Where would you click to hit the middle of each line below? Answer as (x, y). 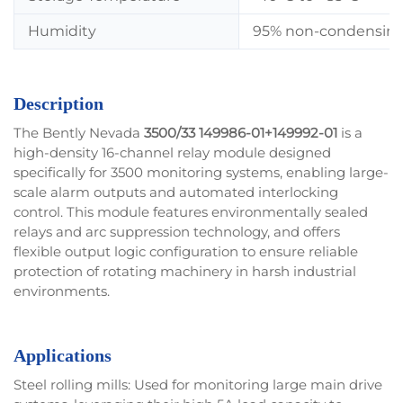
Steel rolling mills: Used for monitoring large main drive (198, 385)
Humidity (62, 31)
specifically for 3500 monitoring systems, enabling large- (201, 173)
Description (58, 104)
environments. (62, 291)
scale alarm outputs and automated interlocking (176, 193)
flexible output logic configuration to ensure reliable (186, 252)
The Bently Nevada (79, 133)
